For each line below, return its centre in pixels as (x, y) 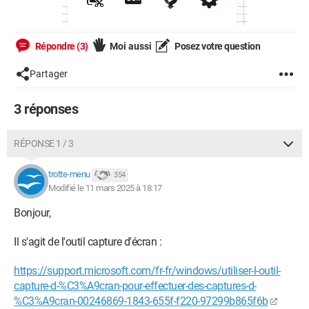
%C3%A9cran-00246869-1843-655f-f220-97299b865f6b (141, 301)
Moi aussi (130, 46)
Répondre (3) (61, 46)
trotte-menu (69, 175)
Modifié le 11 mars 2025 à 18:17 (105, 188)
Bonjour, (32, 213)
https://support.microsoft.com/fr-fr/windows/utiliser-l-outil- (147, 271)
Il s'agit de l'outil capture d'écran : (89, 242)
